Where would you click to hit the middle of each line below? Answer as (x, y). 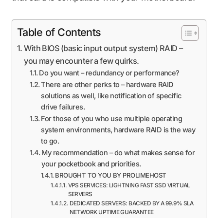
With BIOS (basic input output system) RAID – (103, 48)
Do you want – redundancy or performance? (109, 73)
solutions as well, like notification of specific (111, 96)
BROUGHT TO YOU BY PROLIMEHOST (111, 175)
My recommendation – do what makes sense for (118, 153)
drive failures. (63, 107)
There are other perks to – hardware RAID (107, 84)
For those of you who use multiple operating (112, 118)
